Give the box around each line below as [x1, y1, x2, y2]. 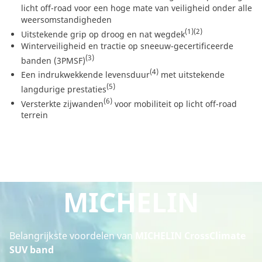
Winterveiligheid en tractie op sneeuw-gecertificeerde [21, 40, 233, 51]
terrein [21, 109, 48, 121]
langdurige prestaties [21, 83, 106, 95]
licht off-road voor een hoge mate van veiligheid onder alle [21, 2, 252, 13]
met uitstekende [158, 68, 225, 80]
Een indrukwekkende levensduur [21, 68, 150, 80]
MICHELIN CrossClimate [133, 229, 246, 243]
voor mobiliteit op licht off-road [112, 98, 237, 109]
